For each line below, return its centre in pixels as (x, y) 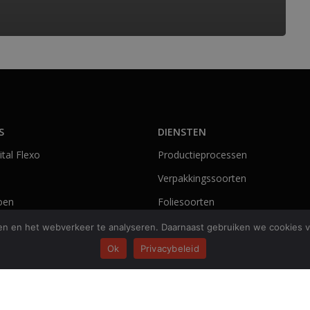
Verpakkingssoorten (202, 178)
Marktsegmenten (196, 225)
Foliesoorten (186, 201)
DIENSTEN (182, 131)
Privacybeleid (170, 248)
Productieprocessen (202, 154)
